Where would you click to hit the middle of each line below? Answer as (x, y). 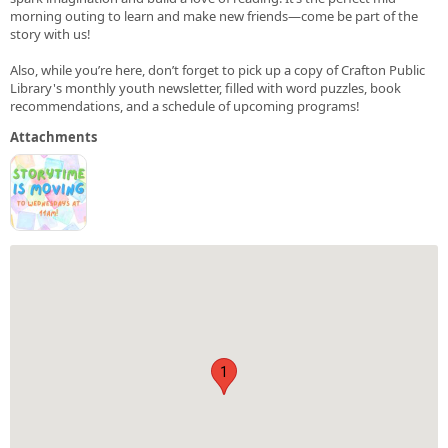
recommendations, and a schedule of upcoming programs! (185, 105)
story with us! (50, 33)
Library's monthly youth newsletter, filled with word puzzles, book (205, 87)
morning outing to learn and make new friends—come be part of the (214, 15)
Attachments (53, 136)
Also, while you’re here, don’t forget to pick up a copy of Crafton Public (217, 69)
